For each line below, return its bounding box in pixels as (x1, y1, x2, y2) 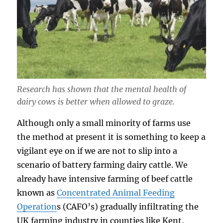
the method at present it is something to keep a (17, 131, 206, 142)
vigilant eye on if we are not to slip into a (17, 145, 178, 156)
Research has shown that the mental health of (17, 84, 187, 94)
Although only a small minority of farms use (17, 117, 191, 128)
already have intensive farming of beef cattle (17, 173, 193, 184)
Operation (17, 201, 57, 212)
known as (17, 187, 57, 198)
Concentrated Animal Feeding (57, 187, 175, 198)
